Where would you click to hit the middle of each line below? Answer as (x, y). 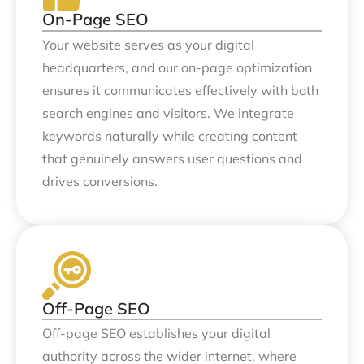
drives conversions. (100, 181)
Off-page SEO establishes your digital (156, 334)
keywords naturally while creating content (170, 135)
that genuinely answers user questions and (172, 158)
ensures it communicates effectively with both (180, 90)
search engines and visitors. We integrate (168, 113)
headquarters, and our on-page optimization (177, 67)
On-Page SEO (95, 19)
